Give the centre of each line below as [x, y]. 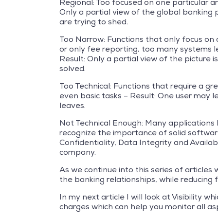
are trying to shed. [94, 22]
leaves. [73, 106]
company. [78, 152]
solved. [73, 69]
